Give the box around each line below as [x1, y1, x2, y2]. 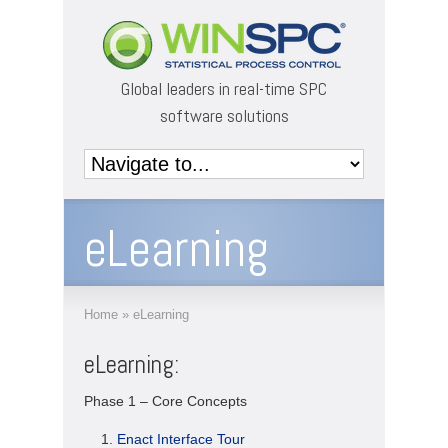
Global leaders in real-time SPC [121, 77, 327, 100]
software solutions [159, 104, 289, 127]
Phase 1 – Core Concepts [84, 393, 247, 409]
